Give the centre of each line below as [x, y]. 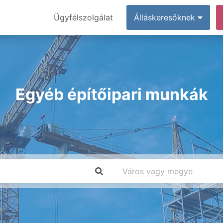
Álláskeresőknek [166, 17]
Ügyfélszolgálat [83, 17]
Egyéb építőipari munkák [111, 94]
